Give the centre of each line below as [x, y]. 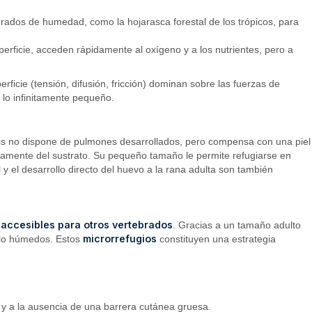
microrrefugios [120, 239]
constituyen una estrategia [217, 239]
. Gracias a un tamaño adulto [237, 225]
